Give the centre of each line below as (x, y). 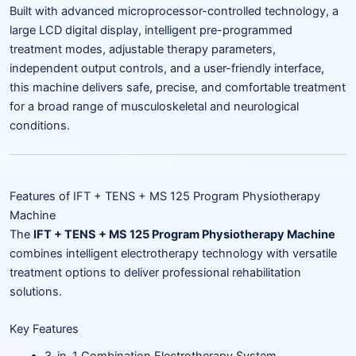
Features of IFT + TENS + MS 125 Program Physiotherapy (165, 196)
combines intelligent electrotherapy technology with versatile (173, 253)
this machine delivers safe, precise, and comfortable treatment (178, 88)
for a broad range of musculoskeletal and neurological (154, 107)
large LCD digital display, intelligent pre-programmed (151, 31)
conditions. (40, 126)
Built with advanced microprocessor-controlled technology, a (174, 12)
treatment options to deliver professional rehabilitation (155, 272)
